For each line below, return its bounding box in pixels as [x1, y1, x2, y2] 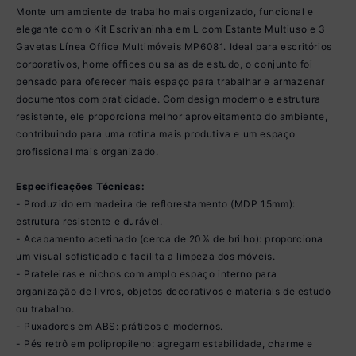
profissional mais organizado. [16, 145, 159, 157]
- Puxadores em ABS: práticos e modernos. [16, 319, 223, 332]
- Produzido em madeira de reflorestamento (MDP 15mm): [16, 197, 296, 210]
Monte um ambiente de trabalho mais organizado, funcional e [16, 5, 314, 17]
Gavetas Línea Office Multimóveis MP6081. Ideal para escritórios [16, 40, 332, 52]
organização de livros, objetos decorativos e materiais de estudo [16, 284, 331, 297]
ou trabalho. [16, 302, 75, 315]
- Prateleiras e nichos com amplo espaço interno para [16, 267, 277, 280]
